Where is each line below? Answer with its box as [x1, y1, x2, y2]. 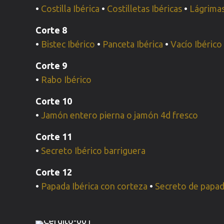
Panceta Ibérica [102, 39, 163, 49]
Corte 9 [35, 60, 67, 70]
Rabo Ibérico [41, 74, 92, 84]
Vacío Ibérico [170, 39, 222, 49]
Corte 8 [35, 25, 67, 35]
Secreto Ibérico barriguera [41, 145, 146, 155]
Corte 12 [35, 167, 72, 177]
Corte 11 [35, 131, 72, 141]
